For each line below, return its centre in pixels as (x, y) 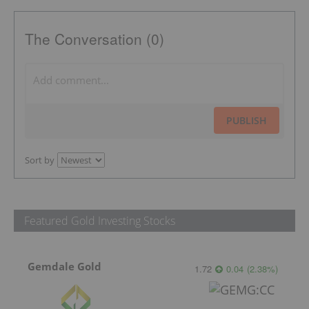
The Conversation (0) (94, 39)
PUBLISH (247, 121)
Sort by (40, 160)
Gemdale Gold (64, 267)
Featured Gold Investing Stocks (100, 221)
